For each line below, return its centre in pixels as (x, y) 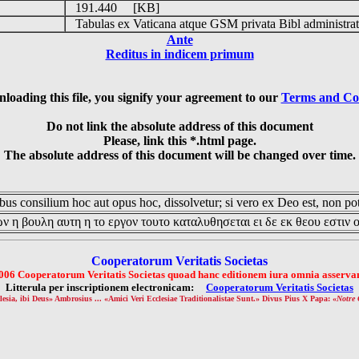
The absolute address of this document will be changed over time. (179, 155)
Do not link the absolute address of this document (179, 126)
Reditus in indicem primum (179, 54)
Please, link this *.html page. (179, 141)
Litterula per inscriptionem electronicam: (106, 287)
